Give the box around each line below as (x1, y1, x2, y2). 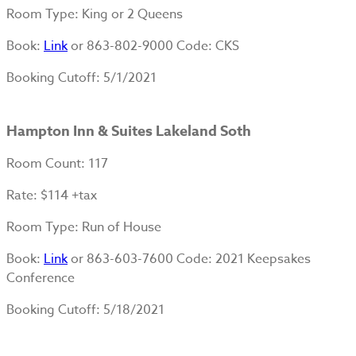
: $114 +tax (33, 185, 97, 205)
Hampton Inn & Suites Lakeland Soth (6, 120, 251, 141)
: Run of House (75, 217, 161, 237)
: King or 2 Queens (75, 4, 183, 24)
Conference (6, 268, 75, 288)
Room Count (6, 153, 81, 173)
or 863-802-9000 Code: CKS (68, 36, 239, 56)
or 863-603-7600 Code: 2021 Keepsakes (68, 249, 311, 269)
